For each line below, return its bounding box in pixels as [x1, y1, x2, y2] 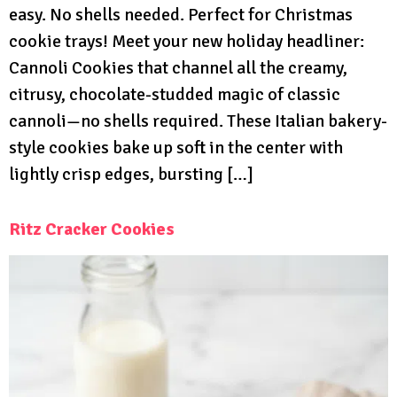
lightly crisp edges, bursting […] [9, 162, 253, 185]
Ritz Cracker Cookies [9, 217, 175, 240]
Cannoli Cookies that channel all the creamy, [9, 56, 347, 79]
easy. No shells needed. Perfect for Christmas [9, 3, 353, 26]
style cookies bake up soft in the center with [9, 136, 343, 159]
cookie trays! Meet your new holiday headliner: [9, 29, 364, 52]
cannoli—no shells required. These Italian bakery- [9, 109, 387, 132]
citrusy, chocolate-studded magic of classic [9, 82, 340, 105]
